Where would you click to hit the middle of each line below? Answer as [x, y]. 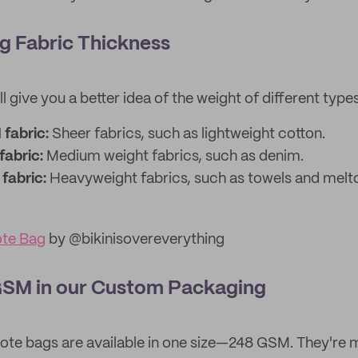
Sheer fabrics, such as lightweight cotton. [189, 134]
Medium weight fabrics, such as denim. [173, 157]
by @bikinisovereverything [135, 240]
